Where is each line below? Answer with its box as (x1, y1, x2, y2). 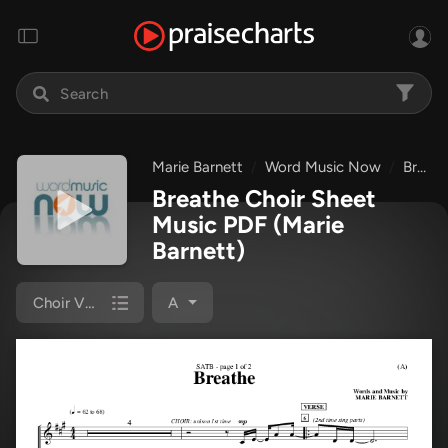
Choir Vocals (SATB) (33, 293, 169, 312)
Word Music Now (265, 158, 381, 176)
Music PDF (152, 210, 273, 239)
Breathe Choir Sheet (152, 184, 376, 213)
